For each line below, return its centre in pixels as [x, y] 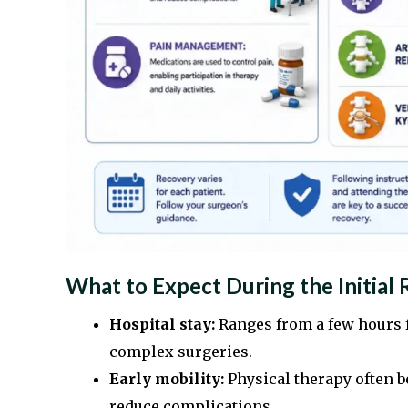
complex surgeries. [181, 352]
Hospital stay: [162, 325]
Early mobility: [167, 379]
